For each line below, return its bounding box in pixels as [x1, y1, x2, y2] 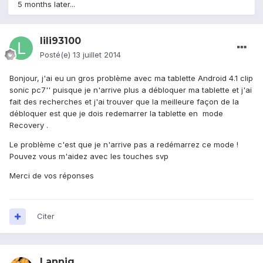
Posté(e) [40, 50, 73, 60]
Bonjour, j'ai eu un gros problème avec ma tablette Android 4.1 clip [9, 73, 253, 83]
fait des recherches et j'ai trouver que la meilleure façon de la [9, 97, 239, 107]
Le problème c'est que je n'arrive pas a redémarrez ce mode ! [9, 140, 238, 150]
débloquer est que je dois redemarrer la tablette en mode [9, 109, 223, 119]
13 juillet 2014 [73, 50, 121, 60]
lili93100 [40, 35, 81, 47]
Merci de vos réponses [9, 171, 94, 181]
